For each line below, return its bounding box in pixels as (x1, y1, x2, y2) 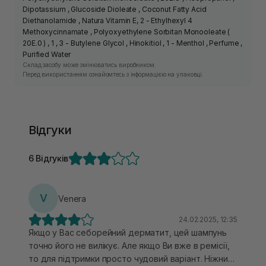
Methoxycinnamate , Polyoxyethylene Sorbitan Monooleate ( (23, 27, 230, 37)
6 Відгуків (28, 153, 69, 164)
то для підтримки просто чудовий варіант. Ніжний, (28, 254, 235, 264)
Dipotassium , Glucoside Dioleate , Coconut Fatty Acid (23, 5, 207, 14)
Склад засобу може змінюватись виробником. (23, 61, 156, 69)
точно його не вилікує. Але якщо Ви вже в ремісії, (28, 240, 230, 251)
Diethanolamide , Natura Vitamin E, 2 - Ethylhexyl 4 (23, 16, 192, 26)
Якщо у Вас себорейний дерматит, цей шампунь (28, 227, 227, 238)
